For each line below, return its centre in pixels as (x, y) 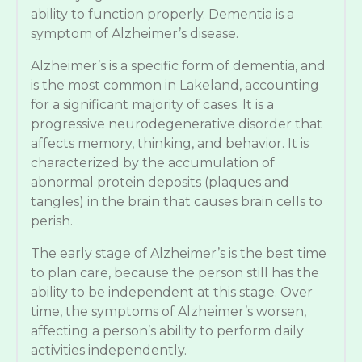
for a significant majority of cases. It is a (152, 105)
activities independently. (109, 350)
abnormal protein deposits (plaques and (160, 182)
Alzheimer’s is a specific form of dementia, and (178, 66)
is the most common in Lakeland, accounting (175, 85)
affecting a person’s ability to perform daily (167, 331)
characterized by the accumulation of (153, 163)
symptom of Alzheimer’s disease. (135, 34)
